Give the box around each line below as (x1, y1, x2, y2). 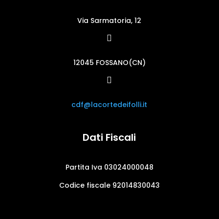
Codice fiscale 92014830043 (59, 180, 160, 190)
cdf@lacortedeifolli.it (71, 99, 148, 109)
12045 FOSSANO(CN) (73, 57, 146, 67)
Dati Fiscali (83, 130, 136, 144)
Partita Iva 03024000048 (65, 162, 153, 172)
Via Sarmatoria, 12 (77, 15, 142, 25)
